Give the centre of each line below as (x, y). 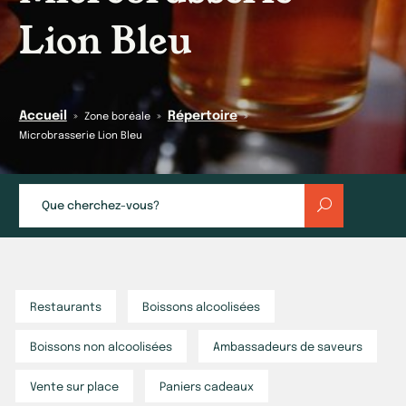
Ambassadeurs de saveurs (288, 347)
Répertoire (202, 116)
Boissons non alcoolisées (101, 347)
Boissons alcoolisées (202, 307)
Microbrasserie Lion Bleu (80, 136)
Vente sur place (74, 387)
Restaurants (65, 307)
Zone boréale (117, 117)
